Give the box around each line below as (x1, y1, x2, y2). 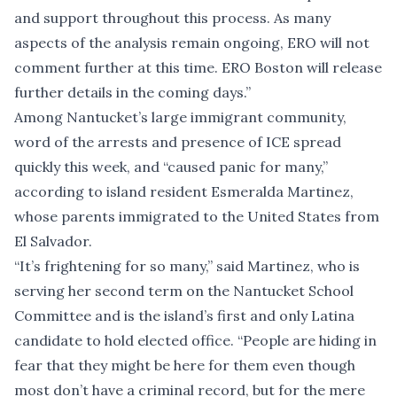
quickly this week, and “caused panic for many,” (14, 158, 328, 176)
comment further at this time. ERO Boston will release (14, 58, 382, 77)
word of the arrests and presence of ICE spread (14, 133, 341, 152)
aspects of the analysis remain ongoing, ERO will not (14, 34, 370, 52)
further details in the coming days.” (14, 83, 251, 102)
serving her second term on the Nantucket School (14, 282, 354, 300)
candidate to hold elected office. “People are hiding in (14, 331, 377, 350)
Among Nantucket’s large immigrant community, (14, 108, 346, 127)
